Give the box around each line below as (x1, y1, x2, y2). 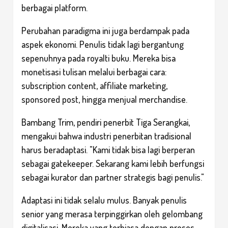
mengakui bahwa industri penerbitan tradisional (21, 130, 191, 141)
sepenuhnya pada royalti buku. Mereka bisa (21, 52, 176, 64)
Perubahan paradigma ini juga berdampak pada (21, 24, 189, 36)
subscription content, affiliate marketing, (21, 79, 167, 91)
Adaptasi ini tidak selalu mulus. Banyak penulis (21, 194, 187, 206)
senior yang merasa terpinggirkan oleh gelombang (21, 208, 203, 219)
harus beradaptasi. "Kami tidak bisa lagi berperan (21, 144, 195, 155)
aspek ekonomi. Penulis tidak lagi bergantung (21, 38, 184, 50)
